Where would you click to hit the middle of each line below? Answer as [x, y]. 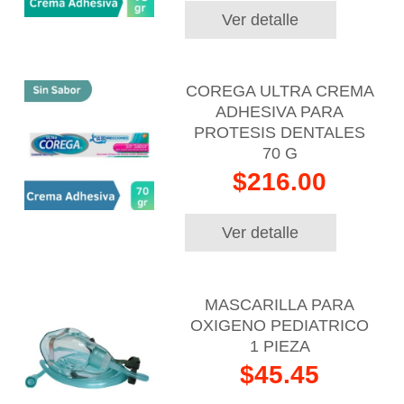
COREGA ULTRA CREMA [280, 92]
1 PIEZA [280, 346]
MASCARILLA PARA [280, 304]
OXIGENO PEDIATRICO [280, 325]
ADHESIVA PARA [280, 112]
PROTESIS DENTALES [280, 133]
